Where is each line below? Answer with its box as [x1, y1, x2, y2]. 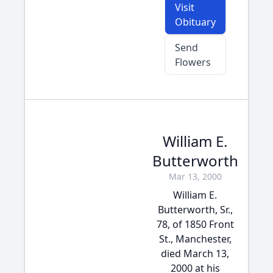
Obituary [174, 15, 216, 29]
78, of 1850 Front [156, 218, 234, 231]
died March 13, [161, 247, 229, 260]
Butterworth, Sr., [157, 203, 233, 216]
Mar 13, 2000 [168, 171, 222, 182]
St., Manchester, [158, 232, 232, 246]
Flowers [174, 55, 211, 69]
